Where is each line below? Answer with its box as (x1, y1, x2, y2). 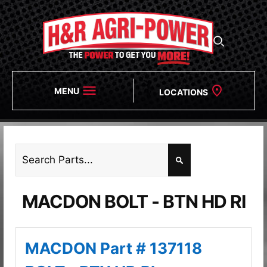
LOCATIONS (159, 86, 208, 97)
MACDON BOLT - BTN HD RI (21, 190, 246, 212)
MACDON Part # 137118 (25, 238, 202, 257)
